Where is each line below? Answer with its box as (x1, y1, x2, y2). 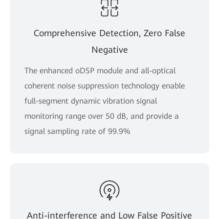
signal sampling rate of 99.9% (24, 126, 131, 136)
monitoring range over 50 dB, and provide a (24, 111, 179, 121)
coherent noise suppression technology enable (24, 81, 185, 90)
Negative (91, 44, 128, 55)
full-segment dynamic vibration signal (24, 96, 157, 106)
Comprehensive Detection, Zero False (34, 27, 185, 38)
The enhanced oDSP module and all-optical (24, 66, 175, 75)
